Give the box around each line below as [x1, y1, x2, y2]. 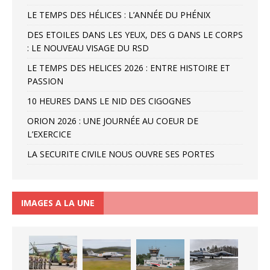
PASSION [27, 75, 63, 87]
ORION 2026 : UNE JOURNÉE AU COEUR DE [27, 115, 198, 127]
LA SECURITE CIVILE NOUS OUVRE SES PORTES [27, 148, 215, 160]
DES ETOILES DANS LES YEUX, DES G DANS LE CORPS [27, 28, 243, 40]
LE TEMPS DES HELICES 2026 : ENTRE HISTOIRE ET [27, 61, 230, 74]
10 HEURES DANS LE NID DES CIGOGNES [27, 95, 191, 107]
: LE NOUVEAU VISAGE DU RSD [27, 42, 149, 54]
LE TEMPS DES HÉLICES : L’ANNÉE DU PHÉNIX [27, 8, 210, 20]
